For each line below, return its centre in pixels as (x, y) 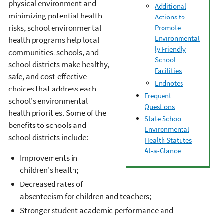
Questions (160, 106)
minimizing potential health (55, 15)
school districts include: (48, 137)
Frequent (158, 95)
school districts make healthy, (59, 64)
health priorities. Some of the (57, 113)
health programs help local (54, 40)
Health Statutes (168, 140)
